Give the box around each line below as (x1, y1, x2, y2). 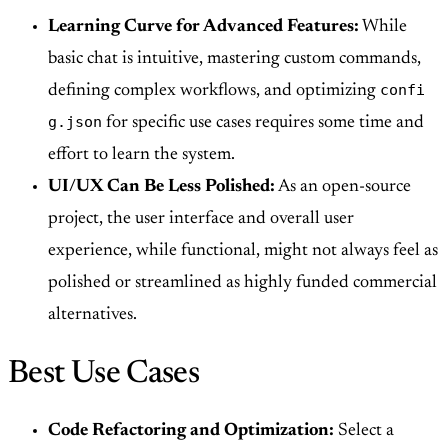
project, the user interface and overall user (48, 210, 354, 229)
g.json (48, 113, 102, 131)
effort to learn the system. (48, 146, 235, 165)
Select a (334, 421, 394, 440)
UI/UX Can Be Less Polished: (48, 178, 275, 197)
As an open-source (275, 178, 411, 197)
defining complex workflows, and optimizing (48, 82, 380, 101)
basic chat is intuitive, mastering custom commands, (48, 50, 421, 69)
